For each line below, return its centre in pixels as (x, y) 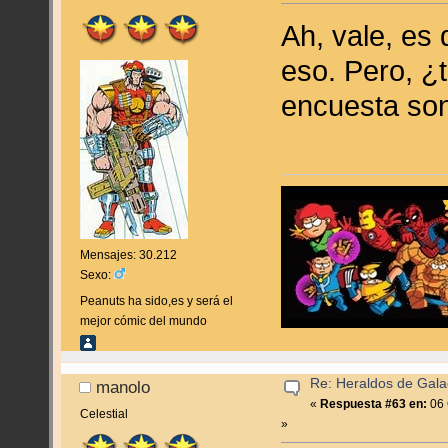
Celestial (103, 413)
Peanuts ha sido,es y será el (156, 301)
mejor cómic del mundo (143, 321)
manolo (123, 387)
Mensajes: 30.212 (128, 254)
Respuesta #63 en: (374, 403)
